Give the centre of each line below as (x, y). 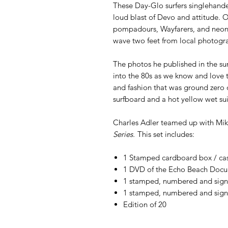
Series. (124, 134)
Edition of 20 (145, 204)
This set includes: (165, 134)
